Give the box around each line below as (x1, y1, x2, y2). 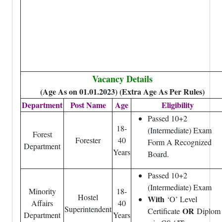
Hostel (78, 192, 98, 202)
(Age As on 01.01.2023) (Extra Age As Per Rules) (40, 86, 205, 97)
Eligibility (162, 99, 194, 111)
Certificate (148, 206, 182, 216)
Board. (148, 149, 169, 159)
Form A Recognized (148, 137, 212, 147)
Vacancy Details (92, 72, 153, 85)
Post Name (70, 99, 106, 111)
